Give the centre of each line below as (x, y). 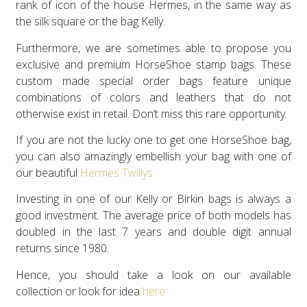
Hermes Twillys (117, 173)
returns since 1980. (63, 248)
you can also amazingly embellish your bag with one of (153, 156)
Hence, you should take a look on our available (153, 274)
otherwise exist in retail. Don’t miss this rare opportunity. (152, 113)
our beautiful (48, 173)
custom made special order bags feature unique (153, 81)
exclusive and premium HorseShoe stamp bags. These (153, 64)
